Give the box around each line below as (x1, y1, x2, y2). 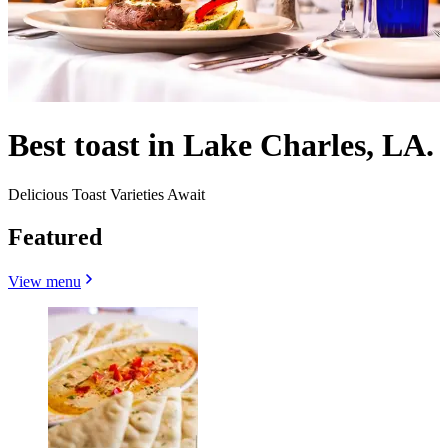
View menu (8, 272, 81, 290)
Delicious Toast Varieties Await (8, 185, 205, 203)
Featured (8, 223, 102, 250)
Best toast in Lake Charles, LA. (8, 127, 434, 164)
